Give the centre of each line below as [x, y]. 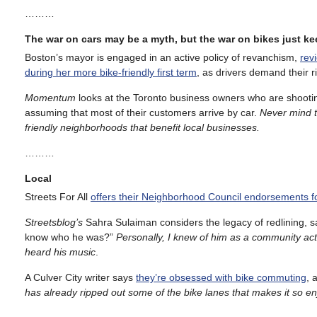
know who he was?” [70, 237]
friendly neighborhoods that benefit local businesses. [144, 127]
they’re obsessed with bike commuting [221, 277]
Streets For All [58, 196]
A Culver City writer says [80, 277]
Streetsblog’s [54, 222]
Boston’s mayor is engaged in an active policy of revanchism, [162, 57]
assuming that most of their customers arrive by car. [142, 112]
